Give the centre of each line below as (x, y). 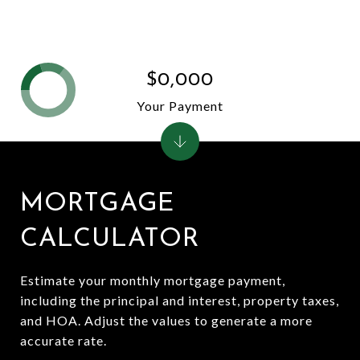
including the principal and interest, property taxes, (180, 300)
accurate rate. (63, 340)
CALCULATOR (110, 239)
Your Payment (180, 105)
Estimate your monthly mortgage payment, (153, 280)
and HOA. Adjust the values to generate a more (166, 320)
